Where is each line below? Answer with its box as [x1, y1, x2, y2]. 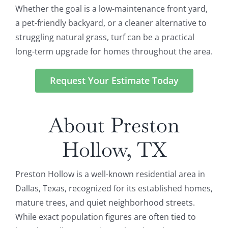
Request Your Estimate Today [49, 74, 179, 87]
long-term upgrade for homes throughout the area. [15, 46, 213, 58]
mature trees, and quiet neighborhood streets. [15, 197, 195, 209]
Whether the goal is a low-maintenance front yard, [15, 3, 208, 15]
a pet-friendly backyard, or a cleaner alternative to [15, 17, 207, 29]
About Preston [48, 112, 180, 139]
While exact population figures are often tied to [15, 211, 196, 223]
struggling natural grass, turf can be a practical [15, 32, 194, 43]
